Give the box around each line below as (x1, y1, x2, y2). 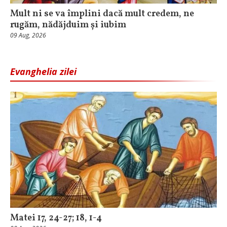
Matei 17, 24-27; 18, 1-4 (10, 212, 102, 225)
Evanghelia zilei (10, 65, 77, 78)
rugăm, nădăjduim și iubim (10, 18, 126, 31)
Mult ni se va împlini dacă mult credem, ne (10, 7, 194, 20)
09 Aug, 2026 (10, 30, 46, 40)
